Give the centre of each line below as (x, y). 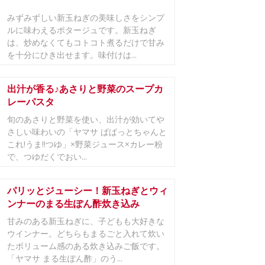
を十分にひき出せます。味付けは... (72, 55)
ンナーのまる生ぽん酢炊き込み (73, 203)
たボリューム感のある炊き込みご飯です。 (86, 246)
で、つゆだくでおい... (47, 156)
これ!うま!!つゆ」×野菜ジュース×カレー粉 (85, 144)
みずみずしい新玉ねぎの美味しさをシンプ (86, 17)
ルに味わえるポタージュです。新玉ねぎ (82, 30)
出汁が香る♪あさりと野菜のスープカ (85, 89)
